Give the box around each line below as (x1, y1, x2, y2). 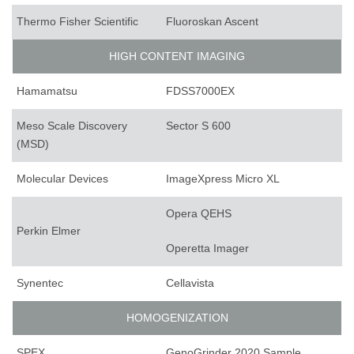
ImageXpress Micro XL (166, 172, 280, 186)
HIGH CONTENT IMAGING (109, 50, 245, 63)
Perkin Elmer (17, 224, 81, 238)
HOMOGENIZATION (126, 311, 228, 325)
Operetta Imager (166, 242, 249, 255)
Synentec (17, 277, 63, 290)
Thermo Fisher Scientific (17, 15, 138, 28)
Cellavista (166, 277, 214, 290)
